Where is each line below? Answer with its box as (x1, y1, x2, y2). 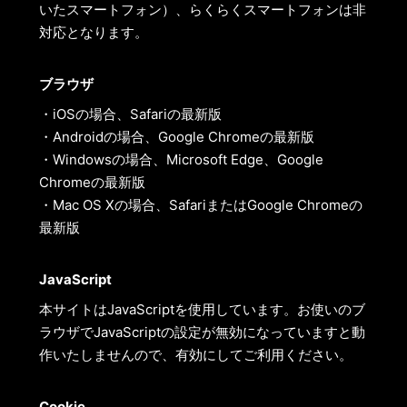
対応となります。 (38, 24, 148, 41)
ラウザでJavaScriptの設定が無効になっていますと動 (38, 323, 365, 341)
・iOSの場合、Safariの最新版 (38, 105, 222, 123)
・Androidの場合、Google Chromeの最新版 (38, 128, 314, 145)
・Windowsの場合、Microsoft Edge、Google (38, 151, 323, 168)
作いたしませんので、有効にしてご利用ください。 (38, 346, 352, 363)
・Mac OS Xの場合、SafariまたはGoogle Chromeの (38, 196, 362, 213)
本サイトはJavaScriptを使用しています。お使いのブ (38, 301, 365, 318)
